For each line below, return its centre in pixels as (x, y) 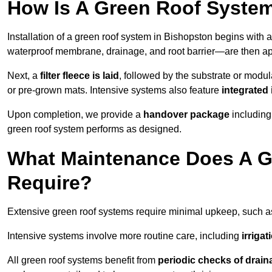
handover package (186, 115)
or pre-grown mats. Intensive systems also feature (114, 90)
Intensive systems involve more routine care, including (124, 236)
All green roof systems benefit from (83, 260)
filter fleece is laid (80, 76)
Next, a (24, 76)
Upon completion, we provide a (75, 115)
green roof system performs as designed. (94, 129)
